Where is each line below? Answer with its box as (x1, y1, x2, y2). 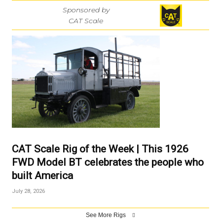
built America (12, 170, 73, 182)
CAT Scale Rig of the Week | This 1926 (12, 143, 188, 155)
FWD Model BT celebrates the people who (12, 156, 204, 169)
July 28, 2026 (12, 188, 45, 195)
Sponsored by (62, 5, 110, 14)
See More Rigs (86, 212, 127, 219)
